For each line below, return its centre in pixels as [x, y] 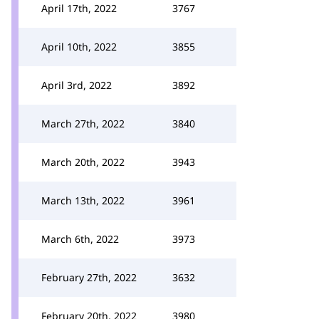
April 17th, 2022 [79, 8]
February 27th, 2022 [89, 277]
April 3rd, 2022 [77, 85]
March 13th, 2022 [83, 200]
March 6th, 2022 [80, 239]
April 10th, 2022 [79, 47]
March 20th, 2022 [83, 162]
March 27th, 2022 [83, 124]
